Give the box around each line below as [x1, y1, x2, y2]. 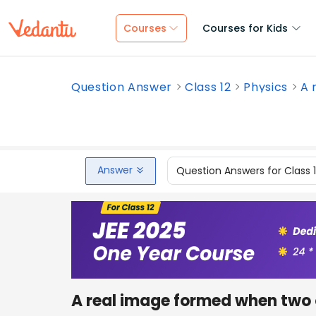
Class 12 [185, 79, 231, 95]
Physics [243, 79, 288, 95]
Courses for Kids [202, 21, 288, 35]
